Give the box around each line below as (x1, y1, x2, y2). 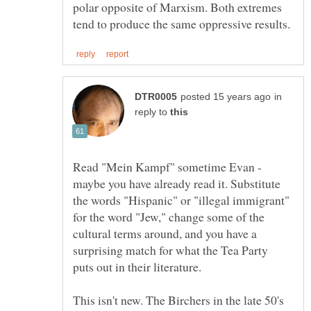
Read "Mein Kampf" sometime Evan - (73, 158, 262, 175)
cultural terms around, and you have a (73, 224, 257, 242)
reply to (135, 106, 170, 117)
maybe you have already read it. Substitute (73, 174, 280, 192)
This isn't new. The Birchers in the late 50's (73, 291, 284, 308)
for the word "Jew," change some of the (73, 208, 264, 225)
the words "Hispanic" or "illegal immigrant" (73, 191, 289, 208)
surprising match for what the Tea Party (73, 241, 268, 258)
